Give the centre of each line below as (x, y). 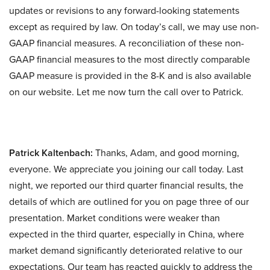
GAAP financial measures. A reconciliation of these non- (127, 43)
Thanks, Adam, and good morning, (166, 152)
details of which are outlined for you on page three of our (129, 201)
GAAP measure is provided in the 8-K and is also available (130, 75)
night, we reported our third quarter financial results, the (126, 185)
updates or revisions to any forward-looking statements (124, 10)
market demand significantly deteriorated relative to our (126, 250)
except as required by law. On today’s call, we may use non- (134, 27)
